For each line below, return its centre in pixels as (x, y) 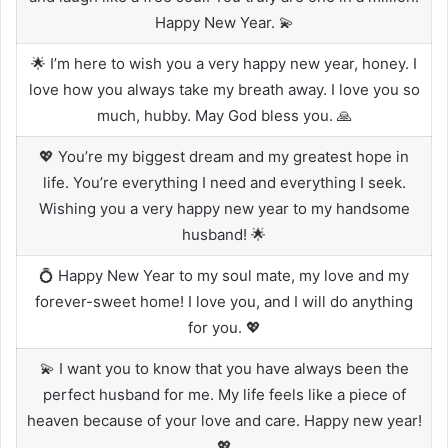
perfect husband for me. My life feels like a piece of (224, 394)
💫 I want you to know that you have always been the (224, 368)
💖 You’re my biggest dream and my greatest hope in (224, 156)
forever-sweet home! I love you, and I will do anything (224, 301)
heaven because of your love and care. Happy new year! (224, 420)
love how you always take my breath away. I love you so (224, 89)
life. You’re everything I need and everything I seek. (224, 182)
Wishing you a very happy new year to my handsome (224, 208)
